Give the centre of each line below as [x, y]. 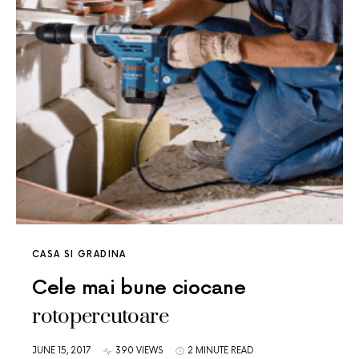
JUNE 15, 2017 [61, 351]
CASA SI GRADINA [79, 254]
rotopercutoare [101, 317]
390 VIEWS [139, 351]
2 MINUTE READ [221, 351]
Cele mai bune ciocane [139, 288]
